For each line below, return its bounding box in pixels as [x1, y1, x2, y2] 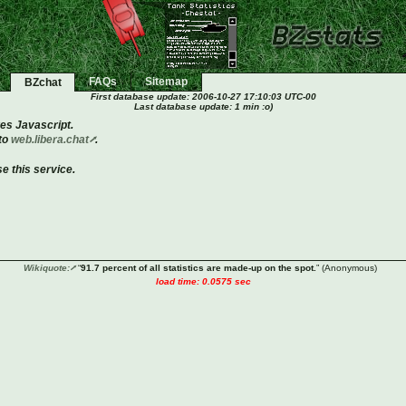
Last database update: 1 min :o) [133, 101, 273, 111]
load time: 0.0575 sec [155, 276, 251, 286]
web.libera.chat [11, 133, 89, 146]
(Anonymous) [321, 263, 377, 273]
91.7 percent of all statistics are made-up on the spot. [80, 263, 316, 273]
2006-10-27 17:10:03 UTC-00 [191, 92, 316, 101]
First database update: [90, 92, 192, 101]
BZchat [24, 76, 62, 89]
